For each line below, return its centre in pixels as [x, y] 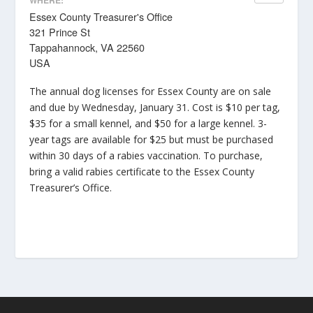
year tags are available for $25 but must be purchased [152, 139]
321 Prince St [60, 32]
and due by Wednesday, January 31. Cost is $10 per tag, [155, 107]
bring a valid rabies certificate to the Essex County [142, 171]
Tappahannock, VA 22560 [87, 47]
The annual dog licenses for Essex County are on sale [151, 91]
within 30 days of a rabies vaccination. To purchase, [146, 155]
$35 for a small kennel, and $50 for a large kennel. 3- [148, 123]
